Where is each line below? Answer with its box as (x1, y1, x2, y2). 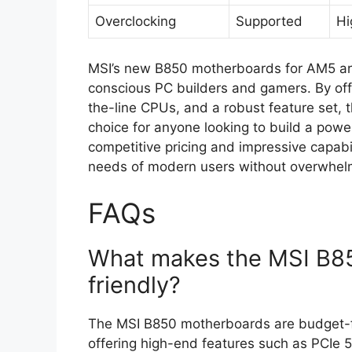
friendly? (88, 271, 181, 299)
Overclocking (95, 13, 176, 30)
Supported (236, 13, 302, 30)
